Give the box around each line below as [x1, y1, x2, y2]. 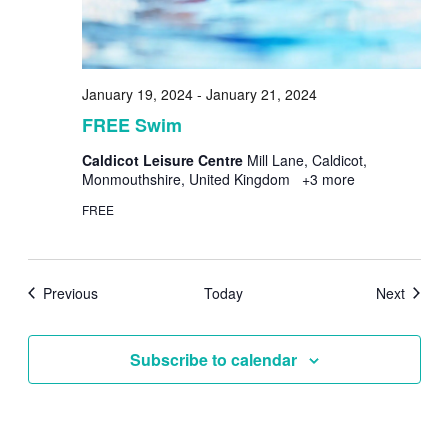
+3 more [297, 168, 355, 189]
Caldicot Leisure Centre [81, 149, 247, 170]
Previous [42, 282, 98, 303]
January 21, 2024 [205, 83, 317, 104]
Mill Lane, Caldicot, [246, 149, 367, 170]
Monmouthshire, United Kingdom [81, 168, 294, 189]
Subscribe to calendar [129, 347, 297, 371]
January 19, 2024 [81, 83, 193, 104]
